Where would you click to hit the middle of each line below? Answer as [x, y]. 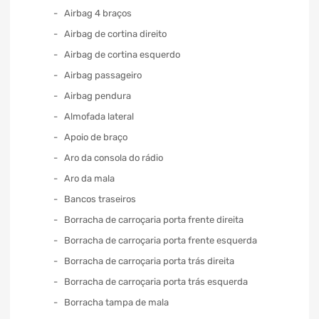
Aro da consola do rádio [114, 157]
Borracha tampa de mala [116, 302]
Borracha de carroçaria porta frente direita [154, 219]
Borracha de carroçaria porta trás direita [149, 261]
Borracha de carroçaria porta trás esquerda [156, 281]
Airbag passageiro [103, 75]
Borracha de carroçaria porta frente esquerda [161, 240]
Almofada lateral [99, 116]
